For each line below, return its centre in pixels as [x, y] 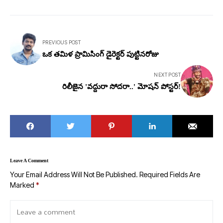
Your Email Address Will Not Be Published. [74, 175]
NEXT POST [167, 74]
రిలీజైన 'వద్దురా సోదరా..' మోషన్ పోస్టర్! [121, 86]
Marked [23, 185]
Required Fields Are [170, 175]
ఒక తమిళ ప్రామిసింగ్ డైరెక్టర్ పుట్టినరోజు [101, 54]
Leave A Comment [29, 161]
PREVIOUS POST [62, 42]
